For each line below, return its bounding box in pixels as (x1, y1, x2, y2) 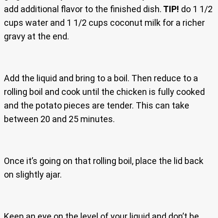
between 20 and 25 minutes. (4, 114, 115, 125)
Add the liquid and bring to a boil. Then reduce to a (4, 73, 198, 84)
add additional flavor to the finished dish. (4, 4, 162, 15)
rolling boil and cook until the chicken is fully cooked (4, 87, 205, 97)
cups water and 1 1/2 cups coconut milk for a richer (4, 18, 205, 28)
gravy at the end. (4, 31, 69, 42)
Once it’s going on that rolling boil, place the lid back (4, 156, 203, 166)
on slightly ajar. (4, 169, 62, 180)
